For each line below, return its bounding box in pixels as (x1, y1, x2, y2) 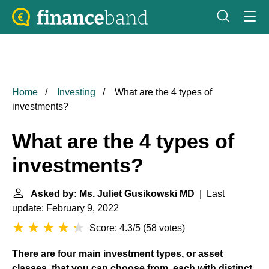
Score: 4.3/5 (89, 223, 141, 233)
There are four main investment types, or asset (12, 249, 223, 259)
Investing (57, 87, 95, 97)
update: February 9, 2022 (12, 203, 119, 213)
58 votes (146, 223, 182, 233)
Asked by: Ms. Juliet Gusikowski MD (31, 189, 195, 199)
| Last (195, 189, 225, 199)
